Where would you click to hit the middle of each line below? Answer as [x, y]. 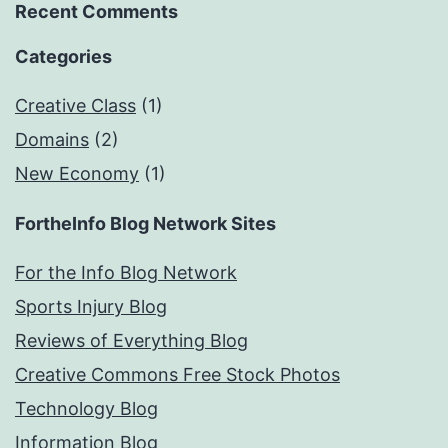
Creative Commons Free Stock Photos [177, 375]
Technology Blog [86, 409]
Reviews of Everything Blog [131, 341]
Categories [63, 57]
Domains [52, 140]
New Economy [77, 174]
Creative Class [75, 106]
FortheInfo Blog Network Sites [145, 224]
